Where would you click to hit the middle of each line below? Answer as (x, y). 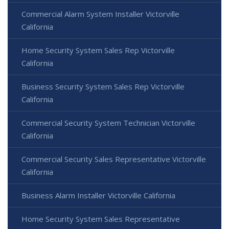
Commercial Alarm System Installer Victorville (100, 14)
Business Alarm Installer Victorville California (98, 196)
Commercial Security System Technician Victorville (108, 123)
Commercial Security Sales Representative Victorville (114, 159)
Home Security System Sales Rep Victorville (98, 50)
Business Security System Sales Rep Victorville (103, 87)
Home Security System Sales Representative (101, 219)
